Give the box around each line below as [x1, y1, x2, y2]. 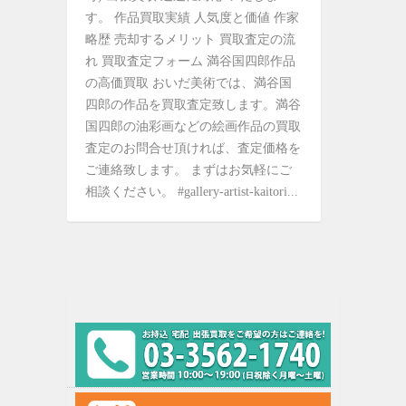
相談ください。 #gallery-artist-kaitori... [85, 185, 298, 198]
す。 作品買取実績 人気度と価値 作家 [85, 11, 299, 24]
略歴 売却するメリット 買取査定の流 [85, 33, 295, 46]
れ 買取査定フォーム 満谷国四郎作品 [85, 54, 295, 68]
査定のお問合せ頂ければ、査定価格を [85, 141, 301, 155]
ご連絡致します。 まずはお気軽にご [85, 163, 292, 177]
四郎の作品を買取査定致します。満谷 [85, 98, 301, 111]
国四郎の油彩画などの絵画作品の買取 [85, 120, 301, 133]
